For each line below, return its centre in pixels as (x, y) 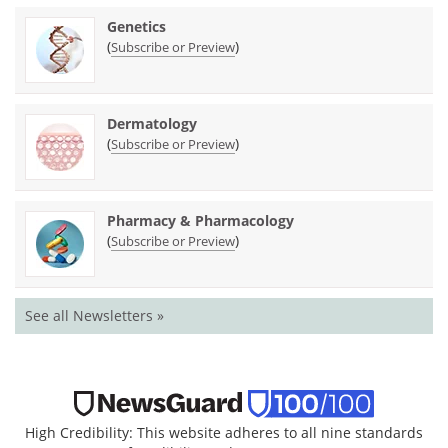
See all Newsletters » (94, 315)
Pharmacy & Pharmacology (200, 220)
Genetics (136, 26)
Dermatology (152, 123)
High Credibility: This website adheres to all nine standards (224, 432)
